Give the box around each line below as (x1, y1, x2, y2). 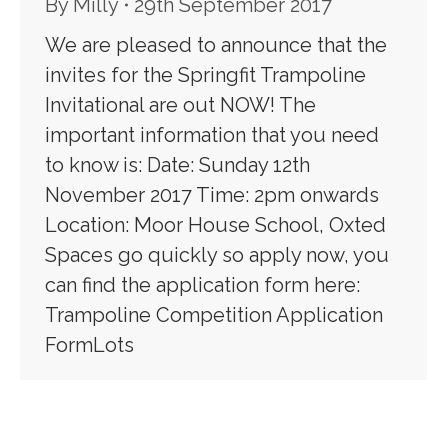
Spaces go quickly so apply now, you (45, 243, 389, 268)
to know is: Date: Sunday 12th (45, 153, 310, 178)
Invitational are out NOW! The (45, 93, 316, 118)
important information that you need (45, 123, 379, 148)
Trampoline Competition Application (45, 303, 383, 328)
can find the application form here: (45, 273, 360, 298)
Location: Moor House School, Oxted (45, 213, 386, 238)
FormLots (45, 333, 134, 358)
